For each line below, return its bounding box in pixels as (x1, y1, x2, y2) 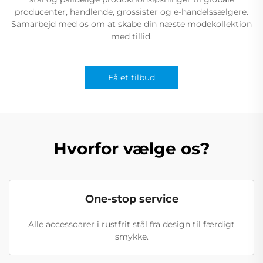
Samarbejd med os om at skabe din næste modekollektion (11, 18, 252, 29)
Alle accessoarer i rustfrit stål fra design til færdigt (28, 218, 235, 230)
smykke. (114, 231, 149, 242)
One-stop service (85, 192, 178, 205)
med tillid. (111, 31, 152, 42)
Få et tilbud (108, 72, 155, 83)
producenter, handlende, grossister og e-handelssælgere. (15, 6, 248, 17)
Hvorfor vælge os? (53, 138, 210, 159)
